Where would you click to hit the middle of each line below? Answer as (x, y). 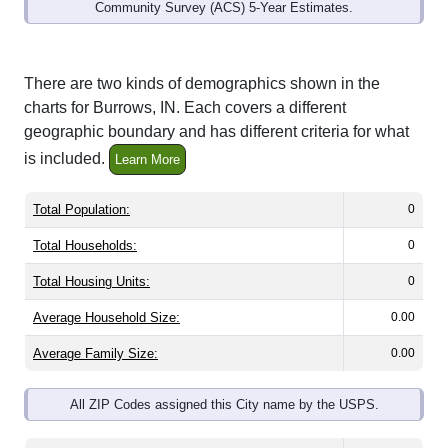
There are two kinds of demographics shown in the (202, 84)
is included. (66, 158)
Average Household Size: (106, 318)
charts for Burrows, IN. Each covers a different (185, 108)
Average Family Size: (95, 354)
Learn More (147, 160)
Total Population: (81, 210)
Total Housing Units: (91, 282)
